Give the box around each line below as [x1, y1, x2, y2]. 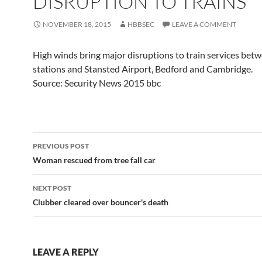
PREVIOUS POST [33, 142, 89, 150]
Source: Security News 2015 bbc [33, 77, 161, 88]
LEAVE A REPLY [33, 246, 99, 257]
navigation [32, 153, 105, 171]
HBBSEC [127, 20, 154, 29]
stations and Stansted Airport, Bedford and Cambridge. [33, 63, 253, 74]
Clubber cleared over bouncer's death [33, 197, 168, 207]
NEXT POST [33, 184, 71, 192]
